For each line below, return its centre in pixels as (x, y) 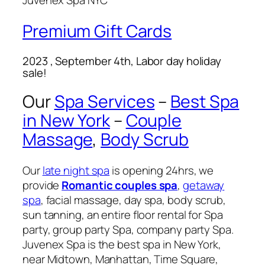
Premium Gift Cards (97, 31)
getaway (204, 185)
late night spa (76, 171)
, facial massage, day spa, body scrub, (133, 200)
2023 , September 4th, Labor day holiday (122, 61)
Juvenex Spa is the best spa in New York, (122, 245)
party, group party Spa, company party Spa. (128, 230)
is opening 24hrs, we (162, 171)
